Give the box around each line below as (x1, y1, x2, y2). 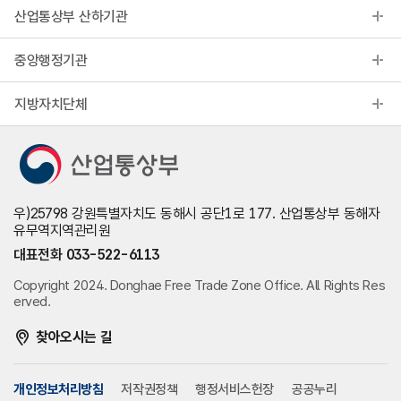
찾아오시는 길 (36, 328, 113, 346)
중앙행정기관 (14, 51, 88, 69)
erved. (13, 294, 51, 310)
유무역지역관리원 (13, 222, 111, 239)
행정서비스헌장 (195, 381, 275, 398)
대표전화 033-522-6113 (13, 246, 159, 263)
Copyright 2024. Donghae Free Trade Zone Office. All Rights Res (13, 277, 386, 294)
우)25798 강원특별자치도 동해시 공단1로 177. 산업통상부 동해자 (13, 205, 380, 222)
